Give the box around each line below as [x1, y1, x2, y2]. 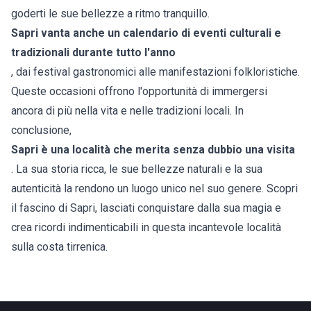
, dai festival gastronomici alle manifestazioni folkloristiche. [11, 65, 300, 79]
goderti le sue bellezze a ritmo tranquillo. [11, 7, 210, 21]
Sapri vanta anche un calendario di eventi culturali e [11, 26, 281, 40]
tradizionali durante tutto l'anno [11, 46, 176, 60]
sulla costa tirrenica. [11, 240, 108, 254]
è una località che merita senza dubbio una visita [38, 143, 295, 157]
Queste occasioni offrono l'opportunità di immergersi [11, 85, 267, 99]
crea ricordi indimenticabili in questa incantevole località [11, 221, 281, 235]
